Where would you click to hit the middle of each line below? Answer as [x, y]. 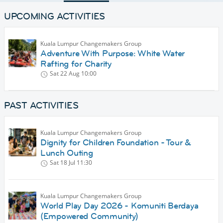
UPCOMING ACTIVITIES [55, 16]
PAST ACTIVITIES [41, 106]
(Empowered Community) [90, 216]
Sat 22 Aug [65, 74]
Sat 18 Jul [62, 163]
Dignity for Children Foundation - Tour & [116, 143]
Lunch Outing [67, 153]
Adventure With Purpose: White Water [113, 54]
